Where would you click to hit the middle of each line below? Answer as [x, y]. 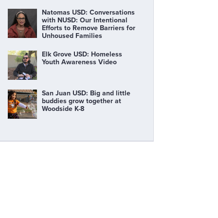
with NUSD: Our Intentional [85, 20]
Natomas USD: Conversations [88, 12]
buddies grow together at [82, 101]
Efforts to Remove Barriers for [89, 28]
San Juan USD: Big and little [86, 93]
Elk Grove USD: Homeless [82, 54]
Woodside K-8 [63, 109]
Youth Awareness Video [79, 62]
